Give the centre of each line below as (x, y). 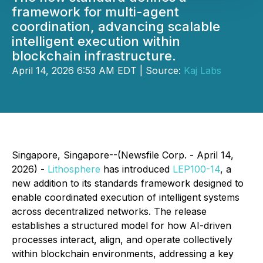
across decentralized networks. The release (109, 211)
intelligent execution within (96, 41)
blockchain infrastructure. (94, 56)
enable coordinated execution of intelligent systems (126, 197)
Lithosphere (74, 169)
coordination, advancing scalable (116, 26)
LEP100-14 (196, 169)
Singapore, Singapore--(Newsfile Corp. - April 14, (123, 155)
